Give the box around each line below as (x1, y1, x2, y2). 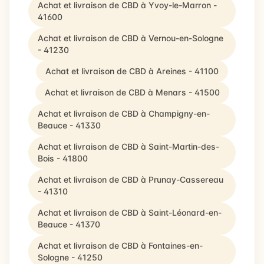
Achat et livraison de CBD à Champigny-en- (38, 108, 210, 118)
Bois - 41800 (38, 153, 88, 163)
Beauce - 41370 (38, 219, 100, 229)
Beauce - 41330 (38, 120, 101, 130)
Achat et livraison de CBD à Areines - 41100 (45, 66, 219, 76)
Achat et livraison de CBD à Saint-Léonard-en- (38, 207, 222, 217)
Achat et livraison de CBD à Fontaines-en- (38, 240, 203, 250)
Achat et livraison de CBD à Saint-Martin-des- (38, 141, 219, 151)
